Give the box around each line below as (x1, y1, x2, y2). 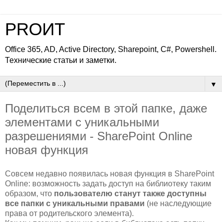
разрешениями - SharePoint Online (5, 129, 192, 143)
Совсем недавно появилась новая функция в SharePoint (5, 169, 214, 178)
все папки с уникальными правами (5, 199, 145, 208)
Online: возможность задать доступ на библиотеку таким (5, 179, 211, 188)
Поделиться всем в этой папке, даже (5, 102, 207, 115)
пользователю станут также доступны (54, 189, 207, 198)
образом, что (5, 189, 54, 198)
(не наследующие (145, 199, 212, 208)
